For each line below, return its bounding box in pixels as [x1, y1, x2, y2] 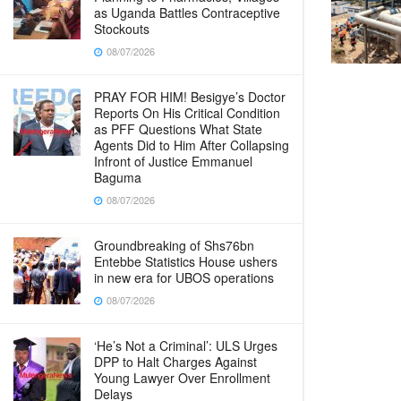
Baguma [94, 168, 141, 186]
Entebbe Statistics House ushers [94, 252, 277, 270]
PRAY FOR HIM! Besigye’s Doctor [94, 88, 286, 106]
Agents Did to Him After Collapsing [94, 136, 289, 154]
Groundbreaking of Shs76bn [94, 236, 254, 254]
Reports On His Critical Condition [94, 104, 280, 122]
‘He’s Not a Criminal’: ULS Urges [94, 337, 277, 354]
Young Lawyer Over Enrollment [94, 369, 270, 387]
